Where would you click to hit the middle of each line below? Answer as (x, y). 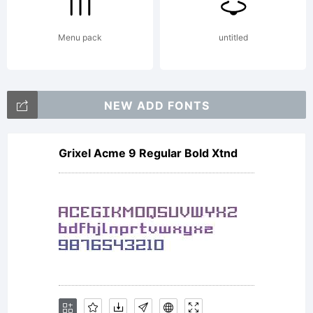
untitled (233, 37)
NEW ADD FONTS (156, 105)
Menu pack (80, 37)
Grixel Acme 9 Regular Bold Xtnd (148, 153)
